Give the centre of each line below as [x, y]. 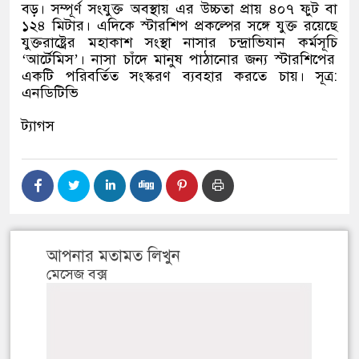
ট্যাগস [38, 126]
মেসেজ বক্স [77, 274]
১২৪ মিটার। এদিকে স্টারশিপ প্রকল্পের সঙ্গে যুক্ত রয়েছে [179, 26]
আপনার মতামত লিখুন [113, 256]
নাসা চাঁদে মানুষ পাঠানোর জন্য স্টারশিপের [210, 60]
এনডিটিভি [50, 93]
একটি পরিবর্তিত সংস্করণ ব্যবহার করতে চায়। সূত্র [177, 77]
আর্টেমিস [50, 60]
